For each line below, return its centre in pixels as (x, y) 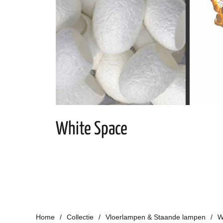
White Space (92, 129)
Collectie (80, 217)
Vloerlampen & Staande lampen (156, 217)
